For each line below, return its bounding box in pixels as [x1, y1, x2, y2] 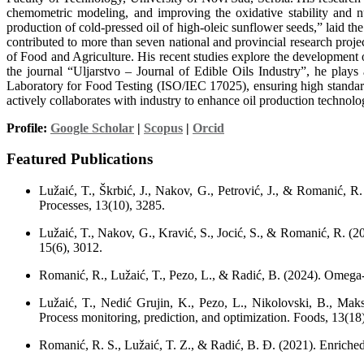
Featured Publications [6, 150, 153, 168]
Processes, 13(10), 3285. [39, 197, 165, 212]
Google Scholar [50, 120, 134, 135]
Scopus [144, 120, 183, 135]
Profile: [6, 120, 50, 135]
